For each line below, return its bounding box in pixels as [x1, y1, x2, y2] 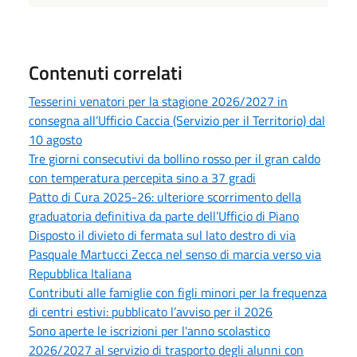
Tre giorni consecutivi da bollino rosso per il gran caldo [29, 148, 320, 168]
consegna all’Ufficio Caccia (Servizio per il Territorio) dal [29, 110, 325, 130]
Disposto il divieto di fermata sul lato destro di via [29, 225, 296, 245]
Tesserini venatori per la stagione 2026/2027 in [29, 91, 288, 111]
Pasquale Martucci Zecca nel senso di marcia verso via [29, 244, 321, 264]
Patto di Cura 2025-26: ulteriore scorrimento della [29, 186, 301, 206]
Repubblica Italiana [29, 263, 131, 283]
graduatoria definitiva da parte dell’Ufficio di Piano [29, 206, 299, 226]
